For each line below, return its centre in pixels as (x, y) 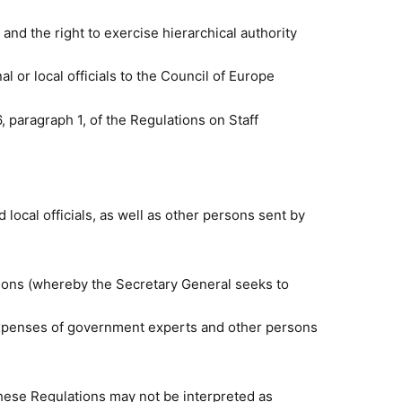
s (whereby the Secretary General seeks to (153, 284)
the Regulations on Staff (182, 120)
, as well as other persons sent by (199, 215)
